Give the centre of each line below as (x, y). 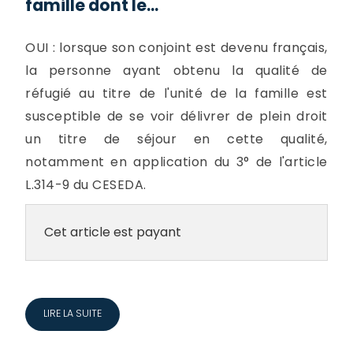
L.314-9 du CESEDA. (86, 185)
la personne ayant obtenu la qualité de (176, 71)
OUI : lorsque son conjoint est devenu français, (176, 48)
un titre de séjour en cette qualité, (176, 139)
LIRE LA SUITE (72, 314)
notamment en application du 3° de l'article (176, 162)
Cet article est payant (112, 232)
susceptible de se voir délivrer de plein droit (176, 117)
